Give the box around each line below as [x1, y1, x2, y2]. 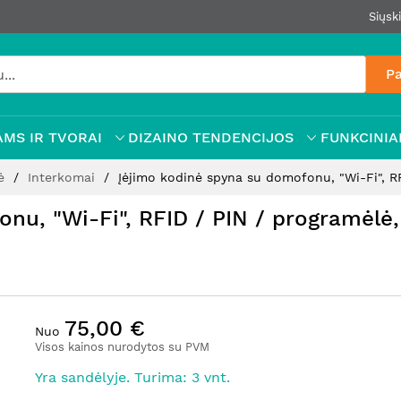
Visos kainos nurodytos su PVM [35, 340, 209, 354]
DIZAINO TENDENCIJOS [128, 129, 294, 146]
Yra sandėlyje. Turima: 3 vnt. [35, 369, 230, 386]
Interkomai [28, 170, 99, 184]
